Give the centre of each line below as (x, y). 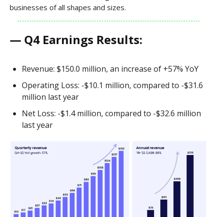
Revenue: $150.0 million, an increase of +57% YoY (110, 69)
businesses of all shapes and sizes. (68, 7)
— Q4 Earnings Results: (76, 39)
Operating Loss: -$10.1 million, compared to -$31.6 (112, 85)
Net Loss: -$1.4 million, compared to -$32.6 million (111, 113)
